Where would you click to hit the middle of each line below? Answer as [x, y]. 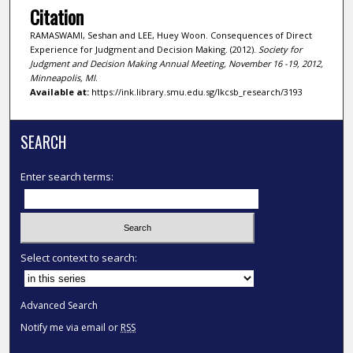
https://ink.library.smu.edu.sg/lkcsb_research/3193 [195, 91]
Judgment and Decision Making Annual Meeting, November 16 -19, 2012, [176, 63]
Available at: [59, 91]
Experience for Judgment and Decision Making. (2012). [144, 49]
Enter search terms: [67, 177]
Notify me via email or [71, 327]
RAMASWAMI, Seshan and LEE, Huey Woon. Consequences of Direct [171, 35]
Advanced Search [59, 305]
